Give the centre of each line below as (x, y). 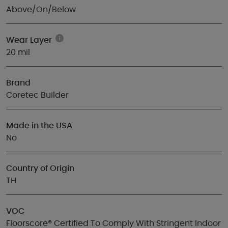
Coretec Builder (37, 95)
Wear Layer (29, 40)
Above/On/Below (41, 10)
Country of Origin (40, 168)
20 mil (18, 52)
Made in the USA (39, 126)
